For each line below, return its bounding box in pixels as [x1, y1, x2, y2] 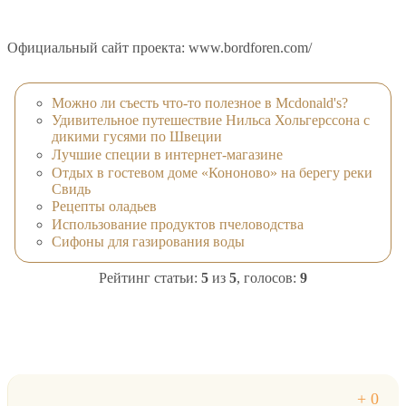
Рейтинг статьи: [99, 270, 201, 286]
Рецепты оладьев [52, 198, 157, 215]
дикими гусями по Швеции [52, 129, 222, 145]
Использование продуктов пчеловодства [52, 216, 304, 232]
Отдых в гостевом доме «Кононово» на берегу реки [52, 164, 372, 180]
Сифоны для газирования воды [52, 234, 245, 250]
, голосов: [237, 270, 300, 286]
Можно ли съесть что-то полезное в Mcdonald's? [52, 94, 348, 111]
